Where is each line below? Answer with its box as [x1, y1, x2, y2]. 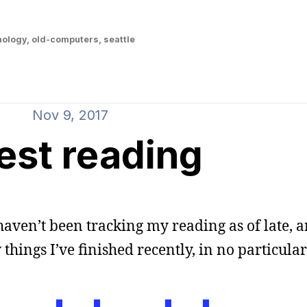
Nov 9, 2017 [32, 107, 108, 123]
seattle [103, 34, 135, 45]
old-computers [31, 34, 99, 45]
